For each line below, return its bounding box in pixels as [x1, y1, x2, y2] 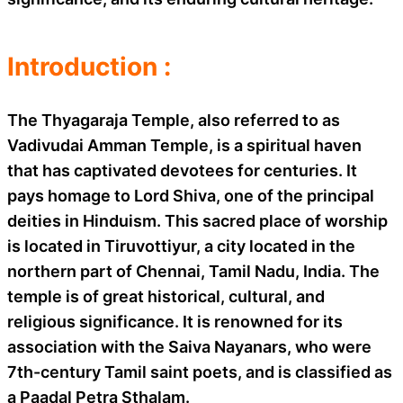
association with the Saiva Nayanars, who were [7, 336, 372, 356]
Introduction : [7, 50, 171, 82]
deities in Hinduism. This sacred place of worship [7, 210, 388, 230]
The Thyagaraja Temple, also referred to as [7, 110, 340, 130]
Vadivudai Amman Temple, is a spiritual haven [7, 135, 362, 155]
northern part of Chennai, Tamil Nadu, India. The [7, 261, 380, 281]
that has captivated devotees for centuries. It [7, 160, 357, 180]
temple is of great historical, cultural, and [7, 286, 325, 306]
